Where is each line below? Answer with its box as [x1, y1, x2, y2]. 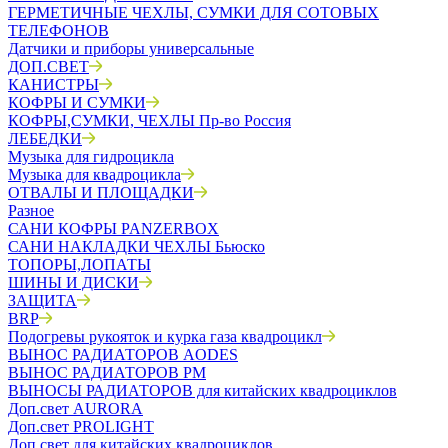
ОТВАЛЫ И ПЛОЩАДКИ [8, 184, 194, 201]
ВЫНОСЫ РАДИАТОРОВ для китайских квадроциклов [8, 382, 397, 399]
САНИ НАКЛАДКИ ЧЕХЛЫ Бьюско [8, 238, 265, 255]
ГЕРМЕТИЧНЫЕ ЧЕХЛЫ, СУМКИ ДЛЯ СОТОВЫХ [8, 4, 379, 21]
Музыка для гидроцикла [8, 148, 174, 165]
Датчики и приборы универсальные [8, 40, 254, 57]
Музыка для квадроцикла [8, 166, 181, 183]
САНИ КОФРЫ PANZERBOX [8, 220, 219, 237]
